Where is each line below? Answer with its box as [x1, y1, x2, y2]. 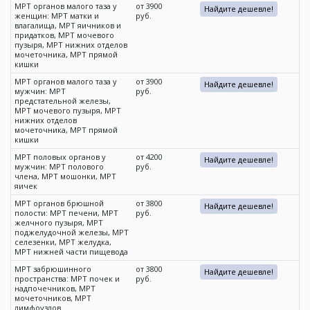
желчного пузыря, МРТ [15, 217, 103, 228]
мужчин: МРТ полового [15, 161, 104, 172]
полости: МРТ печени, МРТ [15, 208, 118, 219]
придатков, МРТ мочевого [15, 30, 114, 41]
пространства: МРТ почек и [15, 273, 120, 284]
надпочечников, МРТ [15, 283, 95, 294]
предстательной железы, [15, 95, 111, 107]
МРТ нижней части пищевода [15, 246, 128, 257]
